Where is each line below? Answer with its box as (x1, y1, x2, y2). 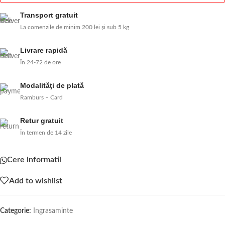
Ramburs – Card (20, 94, 63, 101)
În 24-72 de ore (20, 59, 61, 66)
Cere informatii (7, 156, 61, 164)
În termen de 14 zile (20, 130, 72, 136)
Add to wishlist (9, 176, 62, 185)
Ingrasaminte (33, 207, 73, 215)
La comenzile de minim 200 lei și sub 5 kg (20, 24, 129, 31)
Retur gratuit (20, 117, 63, 125)
